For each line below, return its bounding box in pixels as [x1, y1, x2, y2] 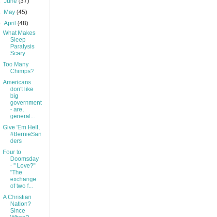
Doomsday [10, 155, 39, 163]
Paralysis [10, 43, 34, 50]
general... [10, 113, 35, 120]
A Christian [2, 194, 31, 201]
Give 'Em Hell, [2, 124, 40, 131]
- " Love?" [10, 162, 35, 170]
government [10, 99, 42, 107]
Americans [2, 79, 31, 86]
